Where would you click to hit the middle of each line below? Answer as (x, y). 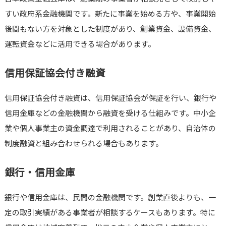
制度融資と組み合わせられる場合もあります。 (83, 143)
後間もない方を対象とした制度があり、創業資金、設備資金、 (110, 29)
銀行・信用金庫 (40, 172)
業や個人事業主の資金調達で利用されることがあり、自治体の (110, 128)
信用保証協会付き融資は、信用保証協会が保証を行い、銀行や (110, 98)
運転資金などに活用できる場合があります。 (80, 44)
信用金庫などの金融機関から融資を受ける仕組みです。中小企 (110, 113)
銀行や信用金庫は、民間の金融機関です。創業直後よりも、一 (110, 197)
